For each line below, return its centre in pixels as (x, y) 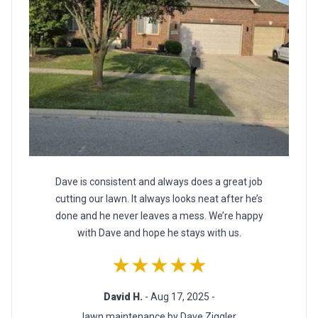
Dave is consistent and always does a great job (159, 182)
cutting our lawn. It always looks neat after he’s (159, 199)
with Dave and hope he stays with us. (159, 233)
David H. (124, 297)
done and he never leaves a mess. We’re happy (159, 216)
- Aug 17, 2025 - (180, 297)
